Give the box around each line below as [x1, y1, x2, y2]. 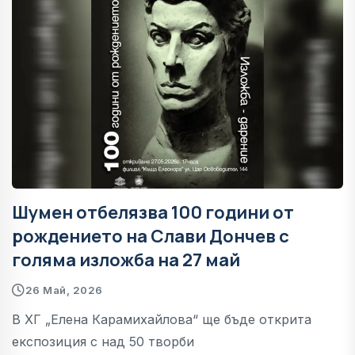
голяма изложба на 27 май [12, 247, 240, 272]
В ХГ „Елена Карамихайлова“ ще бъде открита [12, 311, 311, 327]
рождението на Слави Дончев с [12, 223, 289, 248]
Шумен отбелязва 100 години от [12, 200, 294, 224]
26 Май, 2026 [25, 283, 103, 296]
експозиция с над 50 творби [12, 333, 194, 349]
